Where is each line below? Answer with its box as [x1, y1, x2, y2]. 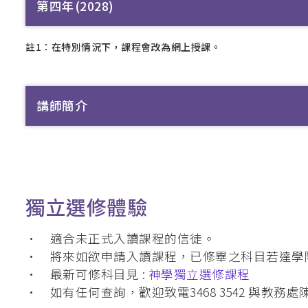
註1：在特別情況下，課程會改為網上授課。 [25, 39, 221, 54]
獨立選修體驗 [25, 192, 147, 221]
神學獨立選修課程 [148, 265, 250, 283]
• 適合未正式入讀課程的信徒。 [25, 230, 215, 247]
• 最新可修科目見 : [25, 265, 148, 283]
